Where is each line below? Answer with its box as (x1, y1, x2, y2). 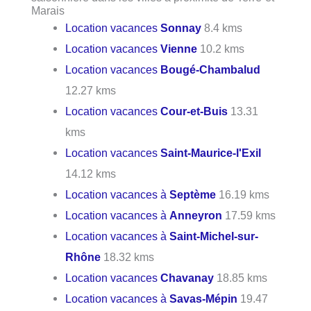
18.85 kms (214, 271, 268, 285)
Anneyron (169, 209, 223, 222)
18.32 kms (101, 251, 155, 264)
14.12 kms (65, 167, 117, 180)
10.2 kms (197, 42, 245, 56)
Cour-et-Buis (160, 105, 228, 118)
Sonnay (160, 22, 202, 35)
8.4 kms (201, 22, 243, 35)
